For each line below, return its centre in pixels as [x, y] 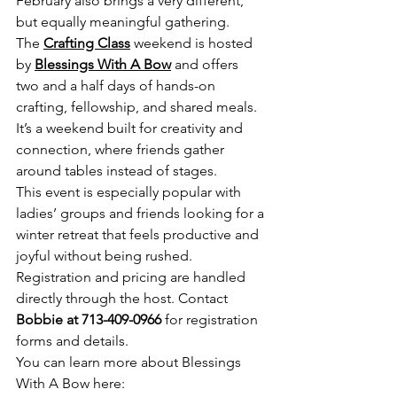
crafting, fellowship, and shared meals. [138, 107]
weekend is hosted [193, 43]
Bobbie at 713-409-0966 [89, 320]
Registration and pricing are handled [132, 277]
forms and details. [72, 341]
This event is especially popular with [130, 192]
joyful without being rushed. [104, 256]
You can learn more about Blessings [130, 362]
